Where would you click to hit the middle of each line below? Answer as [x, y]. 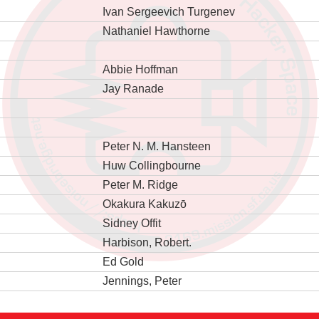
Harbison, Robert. [147, 242]
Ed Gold [123, 262]
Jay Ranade [133, 89]
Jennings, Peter [142, 281]
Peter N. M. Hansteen [156, 146]
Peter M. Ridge [140, 185]
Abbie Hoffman [140, 69]
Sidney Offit [131, 223]
